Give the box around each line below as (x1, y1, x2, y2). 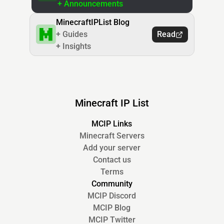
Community (91, 179, 132, 189)
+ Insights (56, 41, 91, 51)
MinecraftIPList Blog (56, 17, 129, 27)
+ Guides (56, 29, 87, 39)
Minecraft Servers (79, 131, 144, 141)
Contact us (92, 155, 131, 165)
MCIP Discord (87, 191, 136, 201)
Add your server (83, 143, 141, 153)
